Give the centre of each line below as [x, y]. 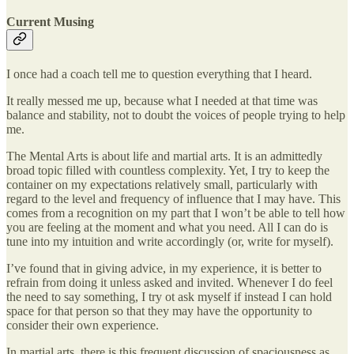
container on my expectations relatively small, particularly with [162, 184]
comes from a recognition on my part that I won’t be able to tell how [176, 213]
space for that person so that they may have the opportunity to [159, 311]
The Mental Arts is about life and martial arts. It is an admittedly [164, 156]
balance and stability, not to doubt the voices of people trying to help [176, 115]
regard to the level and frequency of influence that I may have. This [173, 198]
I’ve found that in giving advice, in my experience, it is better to [164, 268]
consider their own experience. [83, 325]
